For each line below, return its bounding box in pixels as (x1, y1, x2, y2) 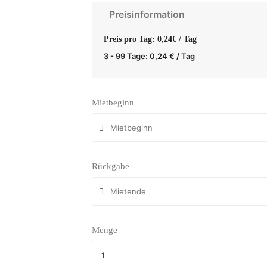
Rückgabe (91, 161, 129, 171)
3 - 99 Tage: (103, 51, 150, 61)
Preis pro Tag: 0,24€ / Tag (103, 34, 197, 44)
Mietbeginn (91, 97, 134, 107)
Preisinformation (108, 8, 185, 20)
